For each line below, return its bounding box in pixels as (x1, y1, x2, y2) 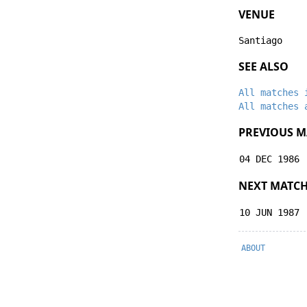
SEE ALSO (238, 59, 288, 74)
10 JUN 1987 (239, 207, 299, 218)
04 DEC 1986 (239, 153, 299, 164)
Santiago (238, 35, 282, 46)
